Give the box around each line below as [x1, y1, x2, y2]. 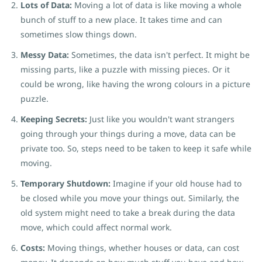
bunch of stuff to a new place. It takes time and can [20, 14, 222, 25]
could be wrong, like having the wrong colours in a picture [20, 78, 250, 89]
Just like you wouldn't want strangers [87, 113, 235, 125]
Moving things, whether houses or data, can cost [45, 242, 239, 253]
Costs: [20, 242, 45, 253]
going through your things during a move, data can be [20, 128, 236, 139]
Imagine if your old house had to [113, 178, 242, 189]
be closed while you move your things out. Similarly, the [20, 192, 239, 204]
